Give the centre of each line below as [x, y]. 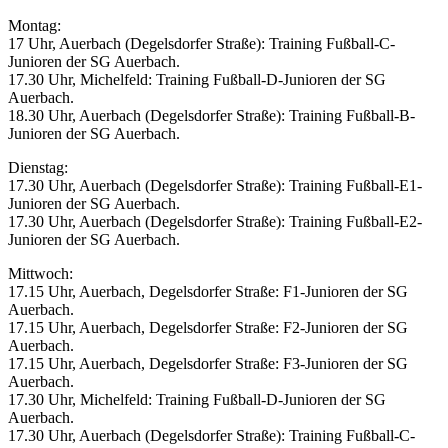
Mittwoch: [40, 274]
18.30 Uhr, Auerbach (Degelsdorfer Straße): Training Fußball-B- [211, 116]
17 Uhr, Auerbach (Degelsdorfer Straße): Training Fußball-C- [201, 44]
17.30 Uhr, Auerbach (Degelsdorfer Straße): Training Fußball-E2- [215, 222]
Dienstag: [38, 168]
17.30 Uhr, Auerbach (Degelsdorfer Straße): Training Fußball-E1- [215, 186]
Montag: [34, 26]
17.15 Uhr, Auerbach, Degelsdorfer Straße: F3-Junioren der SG [208, 364]
